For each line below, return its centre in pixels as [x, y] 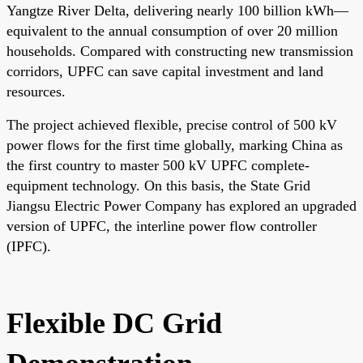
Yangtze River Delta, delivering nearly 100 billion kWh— [177, 10]
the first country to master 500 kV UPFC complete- [158, 165]
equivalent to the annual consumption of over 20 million [172, 30]
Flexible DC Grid [114, 323]
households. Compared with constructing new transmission [180, 51]
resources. [36, 91]
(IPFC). [29, 246]
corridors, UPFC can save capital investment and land [165, 71]
